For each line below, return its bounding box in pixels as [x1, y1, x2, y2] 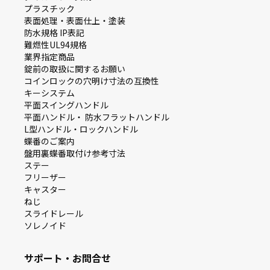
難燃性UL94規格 [24, 38, 87, 51]
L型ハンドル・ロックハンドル [24, 122, 138, 135]
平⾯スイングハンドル [24, 98, 108, 111]
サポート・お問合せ [24, 250, 111, 265]
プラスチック [24, 2, 75, 14]
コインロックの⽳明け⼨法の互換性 [24, 74, 159, 87]
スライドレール [24, 207, 83, 219]
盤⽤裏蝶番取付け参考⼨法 [24, 146, 125, 159]
